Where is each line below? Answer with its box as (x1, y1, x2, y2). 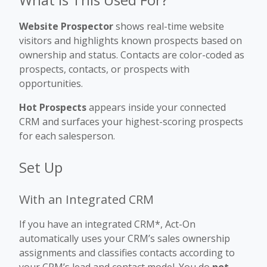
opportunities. (19, 77, 83, 90)
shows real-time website (113, 20, 224, 33)
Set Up (19, 157, 63, 177)
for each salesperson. (19, 129, 115, 142)
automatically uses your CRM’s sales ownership (19, 232, 230, 245)
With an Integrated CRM (19, 191, 154, 207)
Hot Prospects (19, 101, 86, 114)
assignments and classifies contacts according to (19, 246, 235, 259)
